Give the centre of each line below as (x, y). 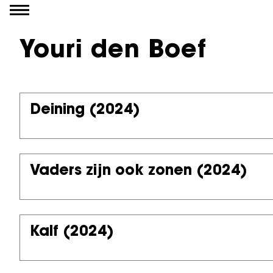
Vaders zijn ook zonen (111, 171)
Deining (57, 110)
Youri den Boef (113, 51)
